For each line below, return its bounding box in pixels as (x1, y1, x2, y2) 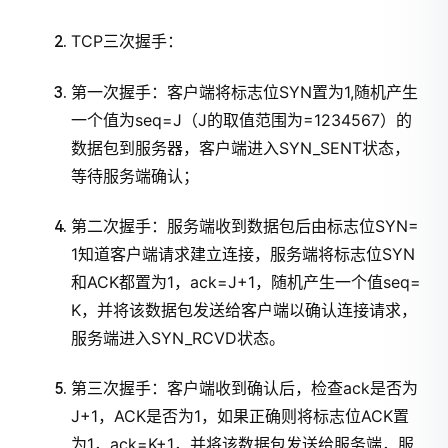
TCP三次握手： (71, 31, 184, 52)
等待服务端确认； (71, 165, 200, 186)
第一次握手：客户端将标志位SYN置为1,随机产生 (71, 81, 419, 102)
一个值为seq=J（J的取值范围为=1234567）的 (71, 109, 413, 130)
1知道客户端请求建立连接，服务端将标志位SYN (71, 244, 416, 265)
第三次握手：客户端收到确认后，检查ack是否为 (71, 378, 419, 399)
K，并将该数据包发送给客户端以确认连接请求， (71, 300, 418, 321)
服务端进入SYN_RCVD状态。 (71, 328, 286, 349)
